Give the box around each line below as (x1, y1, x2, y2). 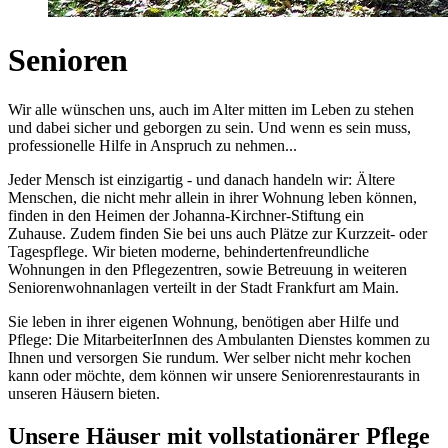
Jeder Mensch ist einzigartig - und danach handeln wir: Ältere (8, 170, 395, 188)
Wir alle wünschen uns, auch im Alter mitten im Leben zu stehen (8, 100, 414, 118)
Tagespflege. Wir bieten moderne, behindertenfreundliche (8, 242, 369, 260)
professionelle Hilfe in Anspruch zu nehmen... (8, 136, 297, 154)
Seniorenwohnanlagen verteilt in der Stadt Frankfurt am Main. (8, 278, 399, 296)
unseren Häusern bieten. (8, 384, 160, 402)
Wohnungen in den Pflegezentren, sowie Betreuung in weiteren (8, 260, 407, 278)
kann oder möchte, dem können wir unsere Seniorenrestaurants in (8, 366, 420, 384)
